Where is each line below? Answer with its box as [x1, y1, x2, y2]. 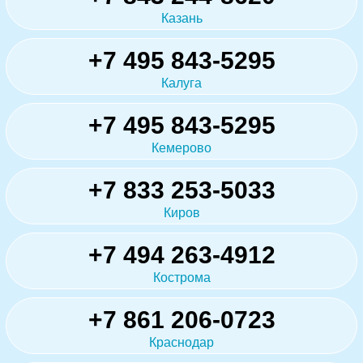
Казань [160, 11, 203, 25]
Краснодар [149, 335, 214, 349]
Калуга [161, 75, 202, 90]
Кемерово [152, 140, 211, 155]
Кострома [152, 270, 211, 284]
